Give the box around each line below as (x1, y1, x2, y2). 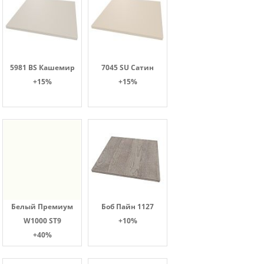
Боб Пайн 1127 (101, 202, 154, 212)
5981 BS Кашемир (9, 62, 75, 73)
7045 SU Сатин (101, 62, 154, 73)
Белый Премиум (11, 202, 73, 212)
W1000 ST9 (23, 216, 61, 226)
